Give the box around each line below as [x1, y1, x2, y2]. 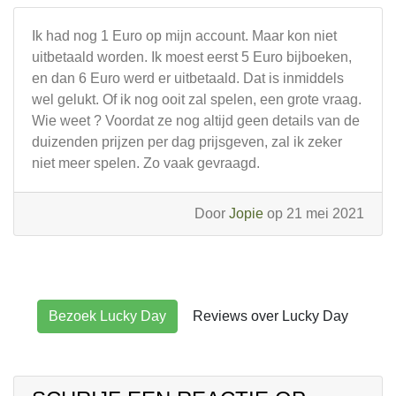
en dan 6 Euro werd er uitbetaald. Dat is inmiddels [32, 71, 344, 86]
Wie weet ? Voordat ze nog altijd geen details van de [32, 113, 360, 128]
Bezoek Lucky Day [48, 308, 166, 324]
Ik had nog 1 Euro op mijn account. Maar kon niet [32, 28, 337, 43]
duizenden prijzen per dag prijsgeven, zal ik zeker [32, 134, 342, 149]
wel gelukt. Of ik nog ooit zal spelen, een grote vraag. [32, 92, 362, 107]
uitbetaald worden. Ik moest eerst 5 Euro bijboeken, [32, 49, 352, 65]
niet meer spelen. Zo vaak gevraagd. [32, 156, 260, 171]
